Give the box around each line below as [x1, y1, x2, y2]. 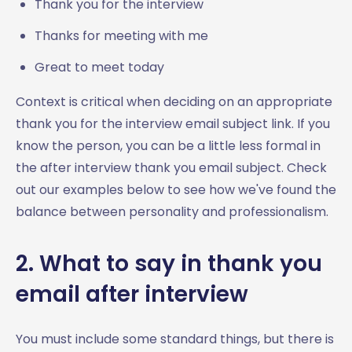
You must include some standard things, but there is [16, 329, 334, 348]
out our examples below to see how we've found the [16, 180, 336, 199]
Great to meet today [35, 57, 164, 76]
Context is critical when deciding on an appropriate [16, 92, 332, 111]
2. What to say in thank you [16, 247, 322, 279]
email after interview [16, 278, 259, 310]
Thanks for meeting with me [35, 26, 208, 45]
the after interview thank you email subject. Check [16, 158, 327, 177]
